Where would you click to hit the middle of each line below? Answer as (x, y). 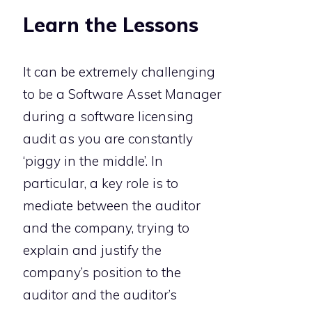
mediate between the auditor (112, 206)
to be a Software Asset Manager (122, 94)
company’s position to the (102, 273)
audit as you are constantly (108, 139)
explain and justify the (92, 250)
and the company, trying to (106, 228)
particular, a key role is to (101, 184)
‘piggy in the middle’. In (93, 161)
